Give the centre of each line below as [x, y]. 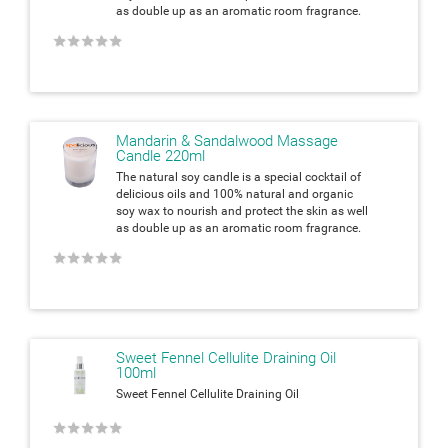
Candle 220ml [160, 155]
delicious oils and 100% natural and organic [234, 193]
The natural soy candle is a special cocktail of [238, 176]
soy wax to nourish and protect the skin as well [242, 210]
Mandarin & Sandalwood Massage [227, 140]
